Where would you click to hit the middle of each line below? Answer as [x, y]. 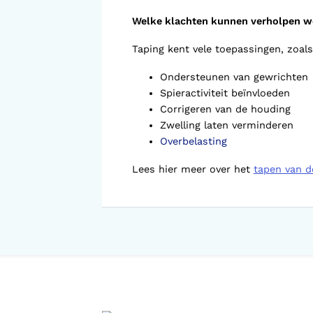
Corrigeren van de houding [227, 109]
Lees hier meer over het [192, 169]
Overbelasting [195, 141]
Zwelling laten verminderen [228, 125]
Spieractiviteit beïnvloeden [226, 93]
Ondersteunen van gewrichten [235, 77]
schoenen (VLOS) [190, 13]
